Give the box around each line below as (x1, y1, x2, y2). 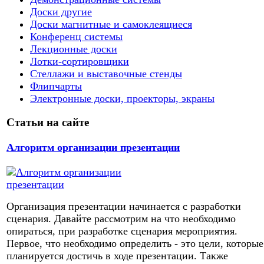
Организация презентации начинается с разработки (6, 200, 241, 213)
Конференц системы (30, 30, 123, 42)
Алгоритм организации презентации (6, 141, 180, 153)
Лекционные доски (30, 42, 117, 55)
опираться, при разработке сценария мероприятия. (6, 225, 237, 237)
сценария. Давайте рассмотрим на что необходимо (6, 213, 236, 225)
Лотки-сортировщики (30, 55, 129, 67)
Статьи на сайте (6, 115, 89, 128)
